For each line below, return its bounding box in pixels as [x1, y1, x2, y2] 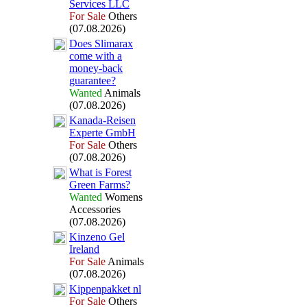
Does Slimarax [69, 38, 133, 49]
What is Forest [69, 167, 132, 178]
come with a [69, 50, 122, 62]
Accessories [69, 204, 121, 215]
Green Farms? [69, 179, 130, 191]
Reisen [106, 114, 136, 126]
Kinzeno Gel [69, 231, 125, 243]
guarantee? [69, 75, 116, 86]
